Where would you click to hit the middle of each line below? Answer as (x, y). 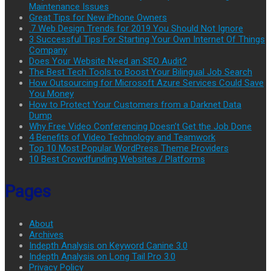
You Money (51, 93)
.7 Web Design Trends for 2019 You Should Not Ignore (136, 28)
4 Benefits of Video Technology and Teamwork (122, 137)
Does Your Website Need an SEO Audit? (108, 61)
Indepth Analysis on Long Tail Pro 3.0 (102, 256)
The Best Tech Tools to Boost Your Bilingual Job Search (141, 72)
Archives (46, 234)
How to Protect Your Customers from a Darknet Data (135, 104)
